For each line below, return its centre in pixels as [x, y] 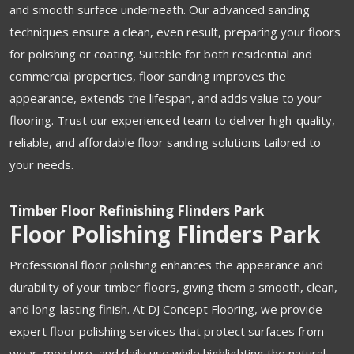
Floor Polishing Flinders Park [165, 233]
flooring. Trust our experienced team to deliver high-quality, [172, 120]
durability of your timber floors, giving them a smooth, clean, [173, 286]
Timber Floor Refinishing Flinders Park [137, 210]
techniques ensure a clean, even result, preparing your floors [175, 31]
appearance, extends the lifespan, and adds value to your [166, 98]
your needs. [41, 164]
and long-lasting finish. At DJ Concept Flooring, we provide [166, 309]
